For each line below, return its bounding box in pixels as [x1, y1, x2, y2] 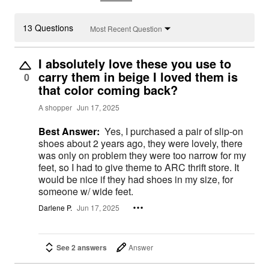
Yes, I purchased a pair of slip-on [104, 124, 243, 139]
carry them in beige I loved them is [38, 68, 238, 86]
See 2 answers [56, 241, 107, 253]
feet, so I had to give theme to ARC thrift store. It [38, 160, 239, 175]
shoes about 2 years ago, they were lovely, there [38, 136, 243, 151]
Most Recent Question [90, 23, 162, 34]
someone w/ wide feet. [38, 184, 133, 199]
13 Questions [23, 22, 73, 34]
